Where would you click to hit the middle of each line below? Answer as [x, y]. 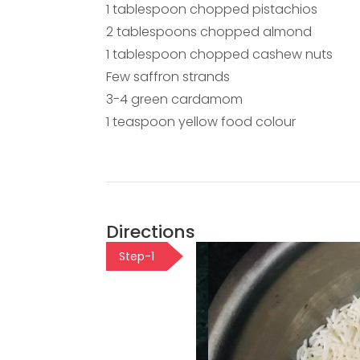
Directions [151, 232]
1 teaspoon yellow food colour [201, 122]
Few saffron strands [168, 77]
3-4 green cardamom [174, 100]
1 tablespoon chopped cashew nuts [219, 55]
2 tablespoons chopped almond [209, 32]
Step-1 [137, 257]
